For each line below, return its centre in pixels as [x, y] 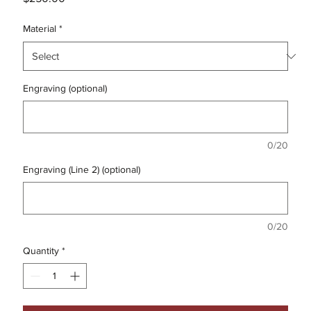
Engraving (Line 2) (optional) [81, 170]
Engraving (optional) [65, 89]
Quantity [41, 251]
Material [39, 29]
